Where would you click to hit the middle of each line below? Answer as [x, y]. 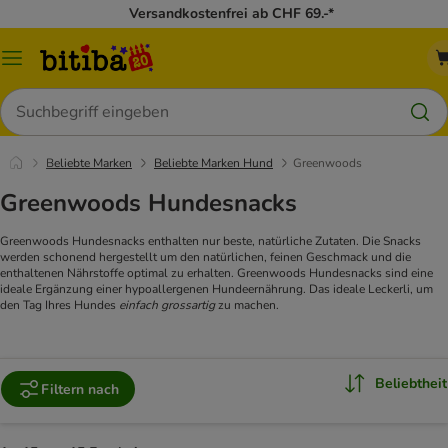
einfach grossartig [167, 305]
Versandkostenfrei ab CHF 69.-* [231, 13]
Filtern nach [80, 389]
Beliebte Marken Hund [213, 163]
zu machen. [247, 305]
